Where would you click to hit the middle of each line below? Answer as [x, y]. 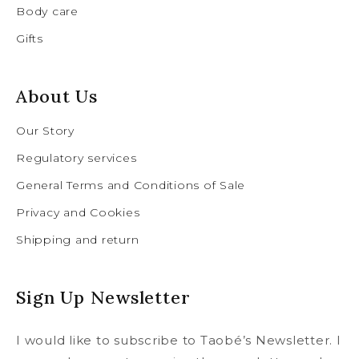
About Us [57, 96]
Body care [47, 12]
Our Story [45, 131]
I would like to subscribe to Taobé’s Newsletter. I [179, 340]
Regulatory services [77, 158]
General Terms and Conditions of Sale [131, 186]
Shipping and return [78, 240]
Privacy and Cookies [78, 213]
